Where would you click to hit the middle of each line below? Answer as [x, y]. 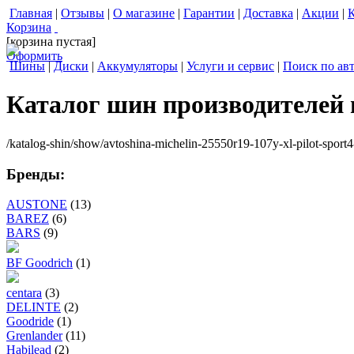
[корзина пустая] [51, 41]
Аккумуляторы [137, 66]
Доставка [268, 13]
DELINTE [34, 307]
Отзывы [83, 13]
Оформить [34, 56]
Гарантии [209, 13]
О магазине [144, 13]
